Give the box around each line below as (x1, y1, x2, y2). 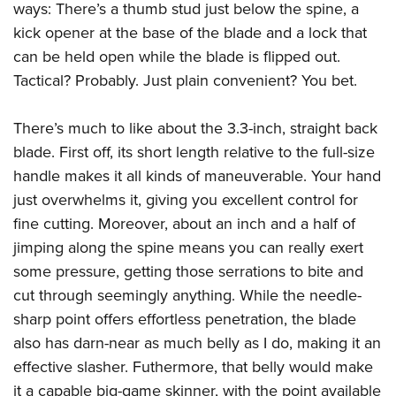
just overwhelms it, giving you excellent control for (13, 188, 358, 212)
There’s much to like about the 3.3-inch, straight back (13, 117, 377, 141)
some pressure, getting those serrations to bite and (13, 260, 363, 284)
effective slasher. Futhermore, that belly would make (13, 355, 373, 379)
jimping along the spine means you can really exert (13, 236, 363, 260)
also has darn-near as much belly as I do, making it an (13, 331, 381, 355)
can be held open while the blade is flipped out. (13, 45, 340, 69)
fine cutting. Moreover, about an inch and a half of (13, 212, 355, 236)
